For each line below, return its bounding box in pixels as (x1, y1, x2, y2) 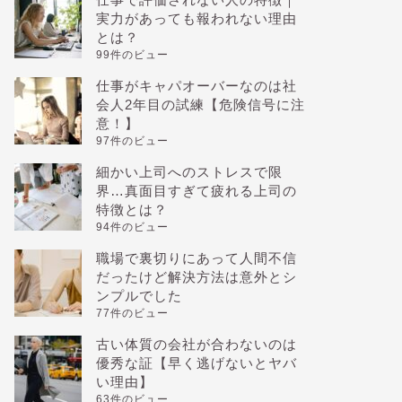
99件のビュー (95, 48, 169, 61)
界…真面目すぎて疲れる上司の (95, 183, 297, 198)
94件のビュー (95, 221, 169, 233)
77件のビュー (95, 307, 169, 319)
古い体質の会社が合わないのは (95, 336, 297, 352)
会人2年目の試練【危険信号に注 (95, 97, 305, 112)
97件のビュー (95, 135, 169, 147)
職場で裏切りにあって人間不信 (95, 250, 297, 266)
